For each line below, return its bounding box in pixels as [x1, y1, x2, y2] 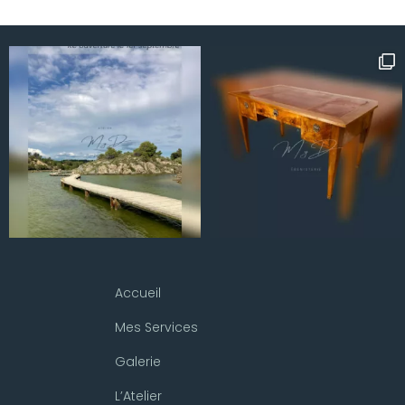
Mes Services [115, 318, 198, 337]
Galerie [115, 353, 161, 372]
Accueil [115, 284, 161, 303]
